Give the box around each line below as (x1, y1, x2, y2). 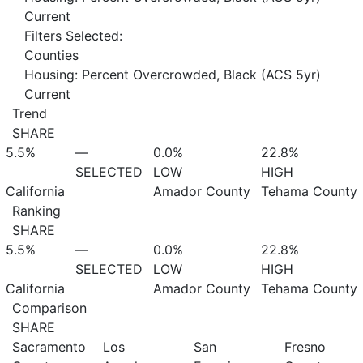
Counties (24, 47, 79, 63)
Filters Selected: (24, 28, 122, 44)
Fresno (284, 339, 326, 355)
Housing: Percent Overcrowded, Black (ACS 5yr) (24, 66, 321, 83)
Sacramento (12, 339, 86, 355)
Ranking (12, 203, 61, 219)
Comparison (12, 300, 87, 316)
